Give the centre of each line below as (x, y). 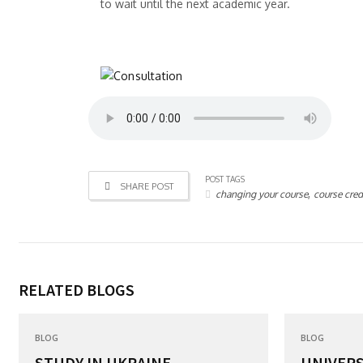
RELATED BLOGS (77, 290)
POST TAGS (225, 179)
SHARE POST (145, 186)
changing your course (262, 194)
